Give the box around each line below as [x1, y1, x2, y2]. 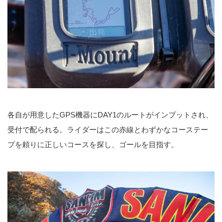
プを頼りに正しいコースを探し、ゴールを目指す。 [7, 140, 178, 149]
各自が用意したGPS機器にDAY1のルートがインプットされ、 [7, 110, 213, 119]
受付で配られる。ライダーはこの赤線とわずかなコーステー [7, 125, 208, 134]
